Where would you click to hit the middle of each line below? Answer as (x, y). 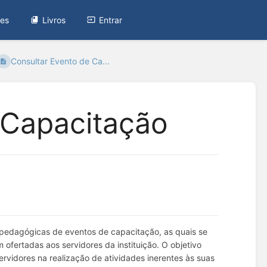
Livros (54, 20)
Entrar (111, 20)
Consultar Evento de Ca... (60, 61)
